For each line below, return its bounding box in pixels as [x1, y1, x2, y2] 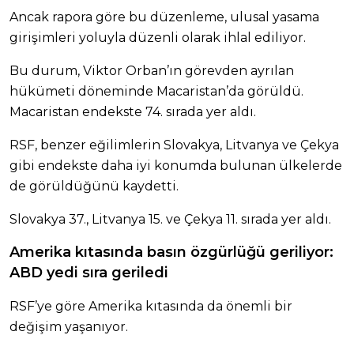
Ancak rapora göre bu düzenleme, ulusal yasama [9, 9, 319, 24]
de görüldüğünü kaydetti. [9, 178, 179, 194]
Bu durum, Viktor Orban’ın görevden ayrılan [9, 62, 294, 78]
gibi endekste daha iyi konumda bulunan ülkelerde [9, 157, 342, 173]
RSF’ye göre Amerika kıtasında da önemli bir [9, 298, 292, 314]
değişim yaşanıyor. [9, 318, 128, 334]
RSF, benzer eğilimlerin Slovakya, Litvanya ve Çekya [9, 137, 339, 153]
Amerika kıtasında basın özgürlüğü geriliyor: [9, 243, 333, 261]
